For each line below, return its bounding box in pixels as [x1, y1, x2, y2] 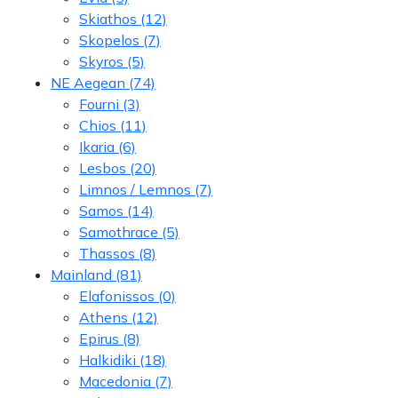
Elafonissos [79, 286, 155, 305]
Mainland [51, 265, 112, 283]
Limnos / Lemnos [79, 179, 191, 198]
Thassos [79, 243, 135, 262]
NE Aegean [51, 73, 125, 92]
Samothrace [79, 222, 158, 241]
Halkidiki [79, 350, 136, 369]
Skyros [79, 52, 123, 70]
